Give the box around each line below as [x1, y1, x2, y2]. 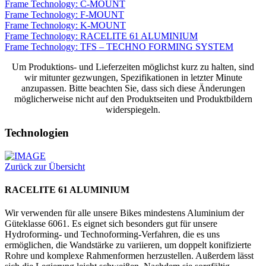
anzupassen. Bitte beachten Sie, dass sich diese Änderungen [21, 83, 245, 94]
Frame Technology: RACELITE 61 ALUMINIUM [5, 31, 198, 42]
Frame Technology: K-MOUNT [5, 20, 126, 31]
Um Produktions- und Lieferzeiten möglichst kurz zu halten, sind [12, 62, 254, 72]
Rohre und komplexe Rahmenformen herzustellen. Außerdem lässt [5, 251, 254, 261]
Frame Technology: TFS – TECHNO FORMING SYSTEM [5, 42, 233, 52]
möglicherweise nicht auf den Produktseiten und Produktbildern [14, 94, 252, 104]
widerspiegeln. [106, 104, 160, 115]
